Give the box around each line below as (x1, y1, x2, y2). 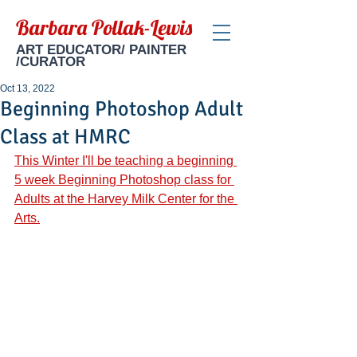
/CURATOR (16, 54, 85, 69)
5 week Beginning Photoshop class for (14, 173, 234, 186)
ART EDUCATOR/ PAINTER (16, 42, 186, 57)
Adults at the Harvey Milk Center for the (14, 192, 237, 206)
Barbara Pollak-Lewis (16, 14, 192, 41)
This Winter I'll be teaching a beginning (14, 154, 237, 167)
